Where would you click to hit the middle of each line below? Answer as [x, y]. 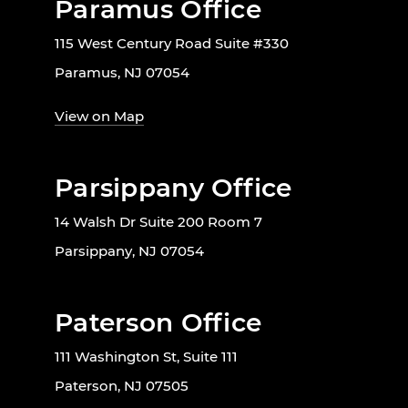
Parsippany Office [173, 188]
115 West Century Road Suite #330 [172, 44]
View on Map [99, 117]
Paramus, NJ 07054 [122, 73]
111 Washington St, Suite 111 [146, 357]
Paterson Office [158, 323]
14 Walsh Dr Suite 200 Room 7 [158, 222]
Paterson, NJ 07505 [122, 386]
